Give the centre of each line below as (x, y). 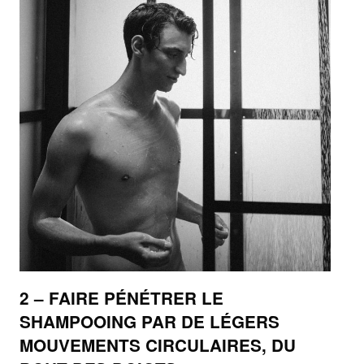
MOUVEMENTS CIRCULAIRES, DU (158, 345)
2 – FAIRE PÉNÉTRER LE (121, 298)
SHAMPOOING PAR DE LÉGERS (149, 321)
